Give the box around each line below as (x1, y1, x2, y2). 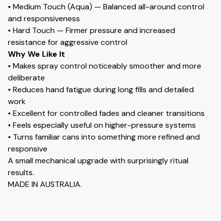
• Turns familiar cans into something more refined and (8, 132, 200, 142)
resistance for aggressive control (8, 37, 127, 47)
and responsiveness (8, 13, 80, 24)
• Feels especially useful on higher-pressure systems (8, 120, 196, 130)
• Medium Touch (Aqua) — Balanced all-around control (8, 1, 204, 12)
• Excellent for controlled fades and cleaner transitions (8, 108, 205, 118)
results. (8, 167, 34, 178)
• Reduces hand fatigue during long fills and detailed (8, 84, 194, 95)
